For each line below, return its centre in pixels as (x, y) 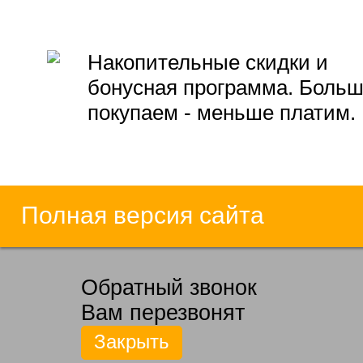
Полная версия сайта (142, 216)
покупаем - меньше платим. (221, 113)
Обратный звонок (169, 288)
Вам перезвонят (163, 313)
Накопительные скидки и (207, 63)
